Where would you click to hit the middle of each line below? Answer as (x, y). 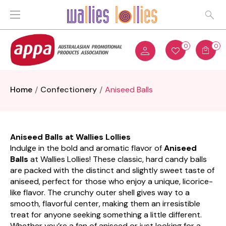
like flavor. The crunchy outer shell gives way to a (100, 192)
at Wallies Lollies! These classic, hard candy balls (118, 159)
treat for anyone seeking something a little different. (106, 215)
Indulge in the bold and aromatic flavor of (87, 148)
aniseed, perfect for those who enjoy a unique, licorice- (111, 181)
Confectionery (69, 90)
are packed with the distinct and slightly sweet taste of (112, 170)
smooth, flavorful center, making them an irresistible (105, 204)
